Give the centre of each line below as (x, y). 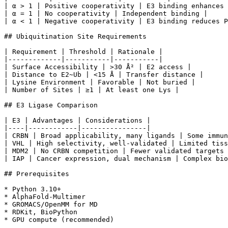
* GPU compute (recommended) (59, 220)
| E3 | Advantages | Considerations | (77, 121)
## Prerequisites (37, 174)
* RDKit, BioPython (41, 212)
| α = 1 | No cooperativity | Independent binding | (106, 14)
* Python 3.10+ (33, 189)
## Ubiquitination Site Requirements (75, 37)
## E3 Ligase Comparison (51, 105)
